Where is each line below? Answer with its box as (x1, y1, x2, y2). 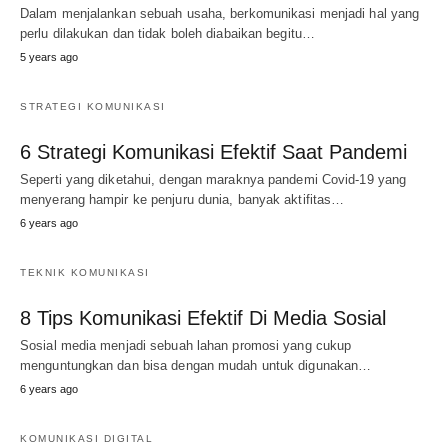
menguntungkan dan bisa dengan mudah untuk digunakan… (20, 358, 372, 373)
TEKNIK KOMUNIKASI (20, 267, 150, 278)
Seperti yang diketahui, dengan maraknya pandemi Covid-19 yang (20, 172, 407, 187)
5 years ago (20, 51, 78, 63)
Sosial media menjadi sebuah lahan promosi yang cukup (20, 338, 352, 353)
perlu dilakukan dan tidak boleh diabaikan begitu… (20, 26, 315, 41)
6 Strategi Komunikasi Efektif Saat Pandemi (20, 141, 407, 163)
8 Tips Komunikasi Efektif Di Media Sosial (20, 307, 386, 329)
